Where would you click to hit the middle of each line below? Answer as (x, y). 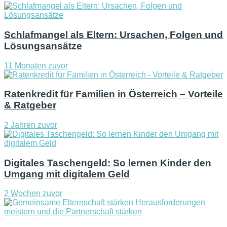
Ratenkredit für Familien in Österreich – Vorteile (113, 94)
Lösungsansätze (43, 46)
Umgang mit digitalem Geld (67, 174)
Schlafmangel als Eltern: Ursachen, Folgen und (113, 34)
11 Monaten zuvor (36, 65)
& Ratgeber (30, 105)
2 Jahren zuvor (31, 125)
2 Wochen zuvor (33, 194)
